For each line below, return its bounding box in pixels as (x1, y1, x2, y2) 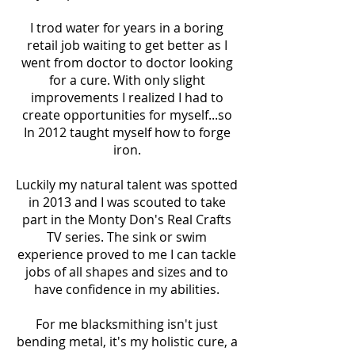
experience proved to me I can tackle (17, 246, 236, 263)
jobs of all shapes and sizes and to (25, 263, 228, 281)
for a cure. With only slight (48, 71, 205, 89)
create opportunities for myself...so (21, 106, 232, 124)
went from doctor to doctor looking (21, 54, 233, 71)
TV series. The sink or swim (47, 228, 207, 246)
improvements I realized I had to (30, 89, 223, 106)
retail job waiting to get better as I (26, 36, 227, 54)
